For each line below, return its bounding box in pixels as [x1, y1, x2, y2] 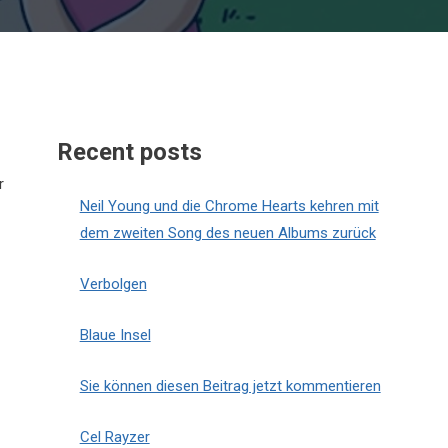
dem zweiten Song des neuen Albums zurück [79, 224, 376, 242]
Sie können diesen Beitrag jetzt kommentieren [79, 377, 381, 395]
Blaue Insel [79, 326, 151, 344]
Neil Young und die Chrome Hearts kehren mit [79, 197, 379, 215]
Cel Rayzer [79, 428, 150, 446]
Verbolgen [79, 275, 147, 293]
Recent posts [57, 138, 203, 166]
